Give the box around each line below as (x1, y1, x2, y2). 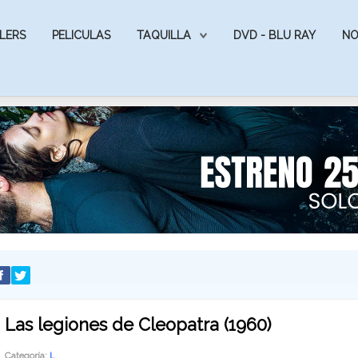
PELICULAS (52, 29, 110, 42)
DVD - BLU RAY (233, 29, 316, 42)
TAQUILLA (137, 29, 191, 42)
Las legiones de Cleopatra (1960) (4, 315, 271, 335)
